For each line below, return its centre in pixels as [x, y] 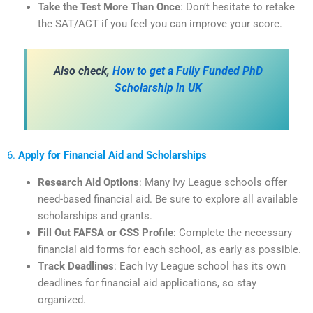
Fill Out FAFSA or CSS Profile [105, 232]
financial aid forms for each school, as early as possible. [169, 249]
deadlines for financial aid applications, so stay [147, 283]
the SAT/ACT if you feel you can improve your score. [160, 24]
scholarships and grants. [95, 216]
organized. [61, 299]
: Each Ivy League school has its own [199, 266]
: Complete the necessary [232, 232]
